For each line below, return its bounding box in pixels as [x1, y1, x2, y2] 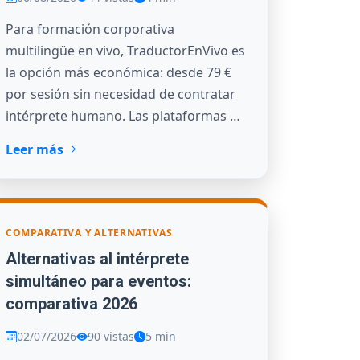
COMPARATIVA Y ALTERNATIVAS [6, 225, 173, 239]
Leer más [6, 140, 63, 158]
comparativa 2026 [6, 294, 137, 314]
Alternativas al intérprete [6, 249, 189, 269]
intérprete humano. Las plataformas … [6, 106, 240, 125]
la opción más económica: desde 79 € [6, 63, 231, 81]
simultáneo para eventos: [6, 272, 191, 292]
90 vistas [88, 329, 134, 345]
